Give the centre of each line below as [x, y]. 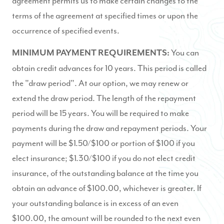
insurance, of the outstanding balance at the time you [105, 173]
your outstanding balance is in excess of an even [95, 203]
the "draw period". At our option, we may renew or [100, 83]
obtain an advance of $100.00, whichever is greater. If [107, 188]
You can [185, 52]
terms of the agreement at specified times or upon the [105, 15]
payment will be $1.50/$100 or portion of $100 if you [103, 143]
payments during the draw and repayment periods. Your [109, 128]
